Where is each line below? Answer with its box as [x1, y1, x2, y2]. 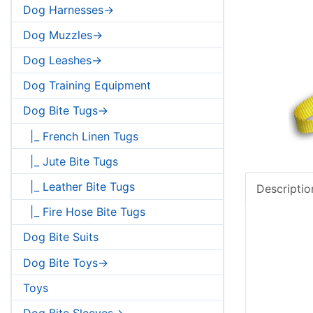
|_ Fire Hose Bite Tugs [23, 205, 145, 219]
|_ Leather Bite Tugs [23, 180, 135, 194]
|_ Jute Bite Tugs [23, 154, 118, 168]
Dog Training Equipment [23, 78, 151, 93]
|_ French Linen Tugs [23, 129, 138, 143]
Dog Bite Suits [23, 230, 99, 245]
